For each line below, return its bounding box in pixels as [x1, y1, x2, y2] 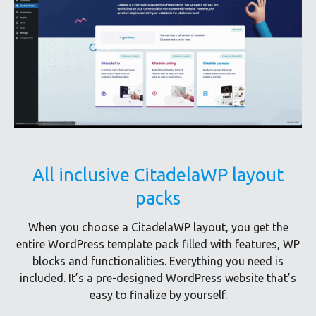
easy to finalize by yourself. [89, 288, 227, 301]
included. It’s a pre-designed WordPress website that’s [20, 271, 296, 284]
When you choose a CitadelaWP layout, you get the [28, 220, 288, 233]
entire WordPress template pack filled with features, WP [16, 237, 300, 250]
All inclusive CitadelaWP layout [32, 164, 284, 185]
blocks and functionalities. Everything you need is [32, 254, 284, 267]
